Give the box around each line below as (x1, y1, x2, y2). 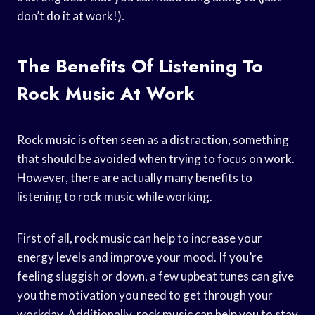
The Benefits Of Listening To (17, 52, 263, 79)
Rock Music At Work (17, 79, 195, 107)
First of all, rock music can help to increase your (17, 230, 262, 245)
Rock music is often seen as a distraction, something (17, 131, 289, 147)
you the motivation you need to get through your (17, 287, 273, 302)
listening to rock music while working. (17, 188, 212, 204)
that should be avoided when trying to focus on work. (17, 150, 295, 166)
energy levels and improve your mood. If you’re (17, 249, 263, 264)
